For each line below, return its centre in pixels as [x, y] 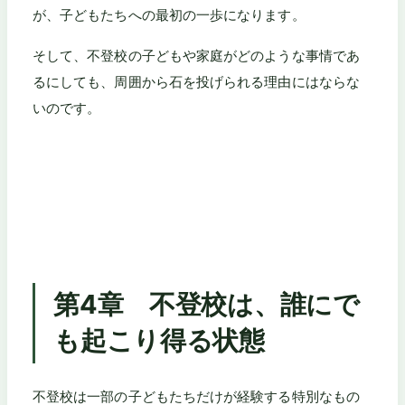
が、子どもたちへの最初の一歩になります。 [169, 15]
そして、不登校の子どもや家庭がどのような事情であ [196, 55]
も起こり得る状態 [159, 341]
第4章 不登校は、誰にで [207, 305]
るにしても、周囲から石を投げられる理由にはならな [196, 81]
